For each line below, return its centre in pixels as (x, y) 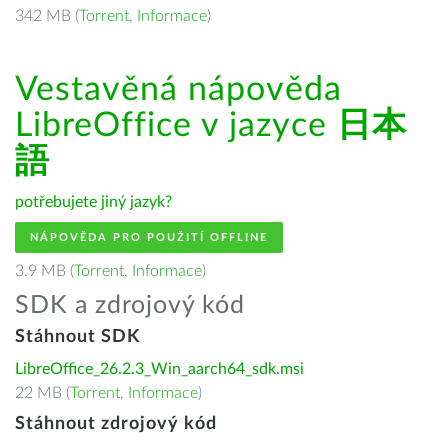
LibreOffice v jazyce (176, 126)
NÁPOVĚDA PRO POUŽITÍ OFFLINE (149, 237)
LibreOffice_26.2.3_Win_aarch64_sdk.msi (159, 369)
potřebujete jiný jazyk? (93, 202)
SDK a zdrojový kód (130, 305)
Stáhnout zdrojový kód (116, 424)
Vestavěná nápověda (178, 90)
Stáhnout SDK (77, 337)
